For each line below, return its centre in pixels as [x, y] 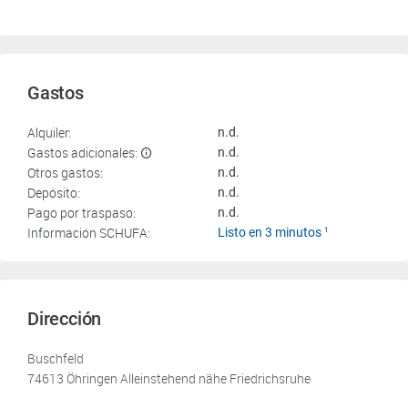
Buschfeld [56, 358]
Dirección [65, 319]
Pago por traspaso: [82, 213]
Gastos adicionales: [82, 153]
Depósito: [54, 193]
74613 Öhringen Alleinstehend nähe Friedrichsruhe [169, 378]
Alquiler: [49, 133]
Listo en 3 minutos [271, 232]
